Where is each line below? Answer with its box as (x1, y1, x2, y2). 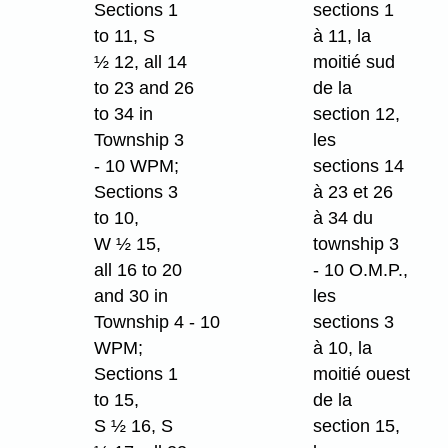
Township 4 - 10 (93, 312, 220, 333)
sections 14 (312, 156, 404, 177)
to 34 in (93, 104, 153, 125)
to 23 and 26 (93, 78, 194, 99)
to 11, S (93, 26, 155, 47)
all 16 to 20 (93, 260, 182, 281)
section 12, (312, 104, 400, 125)
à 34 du (312, 208, 373, 229)
